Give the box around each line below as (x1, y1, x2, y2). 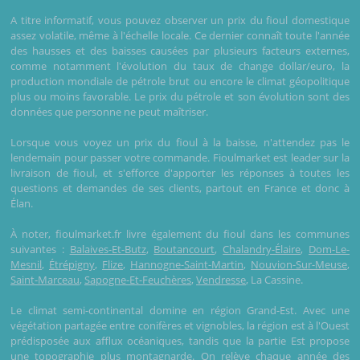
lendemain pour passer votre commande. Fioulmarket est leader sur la (10, 149, 350, 165)
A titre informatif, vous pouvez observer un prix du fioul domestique (10, 12, 350, 27)
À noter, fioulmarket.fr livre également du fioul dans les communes (10, 226, 350, 241)
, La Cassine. (246, 272, 303, 287)
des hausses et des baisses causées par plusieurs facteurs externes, (10, 43, 350, 58)
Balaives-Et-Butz (69, 241, 146, 256)
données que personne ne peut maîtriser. (10, 104, 208, 119)
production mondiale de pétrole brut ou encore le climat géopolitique (10, 73, 350, 88)
